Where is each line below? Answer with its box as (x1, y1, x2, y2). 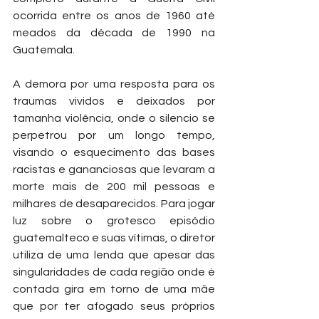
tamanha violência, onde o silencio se (13, 113, 215, 124)
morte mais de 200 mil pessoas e (13, 181, 215, 192)
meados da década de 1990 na (13, 27, 215, 38)
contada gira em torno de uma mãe (13, 283, 215, 295)
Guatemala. (13, 44, 77, 56)
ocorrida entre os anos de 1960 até (13, 10, 215, 21)
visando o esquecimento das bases (13, 147, 215, 158)
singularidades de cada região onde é (13, 266, 215, 278)
